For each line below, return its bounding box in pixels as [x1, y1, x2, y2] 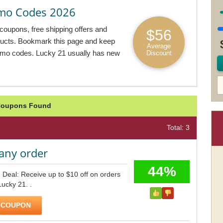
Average [147, 42, 171, 50]
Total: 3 [167, 124, 190, 131]
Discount [146, 49, 172, 57]
